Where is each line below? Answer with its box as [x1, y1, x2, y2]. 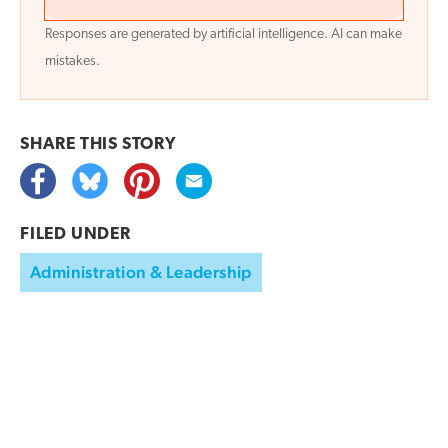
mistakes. [45, 54, 100, 70]
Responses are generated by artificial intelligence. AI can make [45, 27, 402, 43]
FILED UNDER [20, 226, 131, 244]
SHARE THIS [20, 136, 122, 154]
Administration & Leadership [30, 262, 252, 283]
